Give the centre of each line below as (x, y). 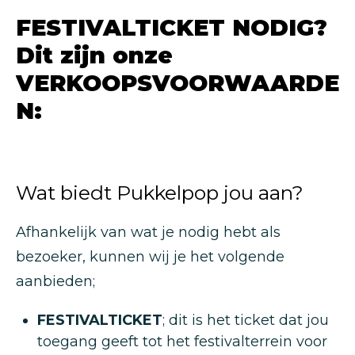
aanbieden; (55, 281)
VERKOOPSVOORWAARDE (177, 83)
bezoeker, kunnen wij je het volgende (150, 257)
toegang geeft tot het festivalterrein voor (182, 342)
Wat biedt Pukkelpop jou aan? (160, 193)
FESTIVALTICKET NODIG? (172, 27)
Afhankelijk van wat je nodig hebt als (148, 232)
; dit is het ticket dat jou (246, 320)
